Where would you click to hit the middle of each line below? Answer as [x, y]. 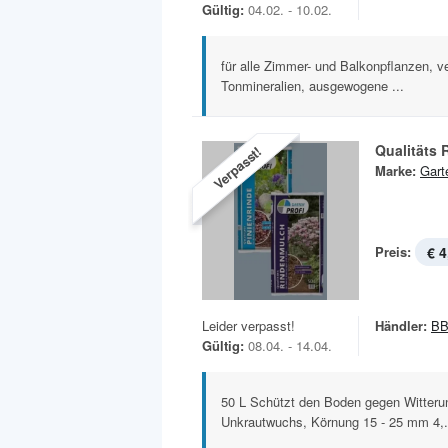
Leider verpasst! [248, 326]
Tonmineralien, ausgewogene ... [312, 86]
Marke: [395, 171]
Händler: [401, 326]
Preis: [393, 252]
